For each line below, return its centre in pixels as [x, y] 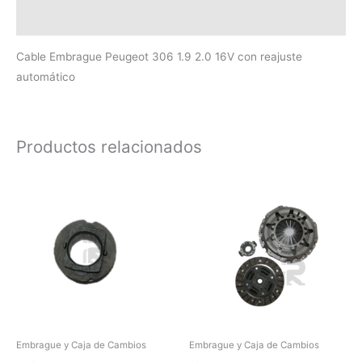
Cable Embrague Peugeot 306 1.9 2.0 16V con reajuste [159, 56]
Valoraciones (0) [61, 20]
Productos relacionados [109, 146]
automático [46, 76]
